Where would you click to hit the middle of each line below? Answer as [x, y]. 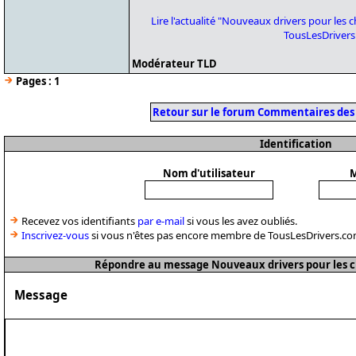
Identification [296, 144]
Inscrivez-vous [55, 235]
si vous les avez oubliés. [241, 221]
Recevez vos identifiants [78, 221]
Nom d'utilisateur [209, 173]
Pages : [34, 81]
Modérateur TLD [174, 64]
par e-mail [161, 221]
